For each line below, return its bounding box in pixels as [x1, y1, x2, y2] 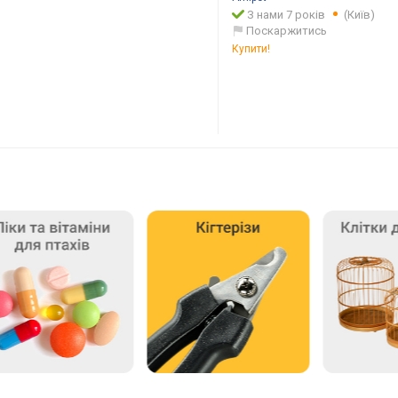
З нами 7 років [247, 8, 326, 22]
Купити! [232, 43, 270, 56]
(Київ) [344, 8, 376, 22]
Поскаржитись [246, 24, 327, 38]
